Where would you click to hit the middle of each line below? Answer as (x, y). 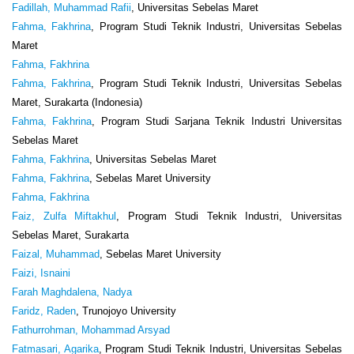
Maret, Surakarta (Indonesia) (77, 102)
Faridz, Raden (44, 311)
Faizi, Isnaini (41, 273)
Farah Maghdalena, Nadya (72, 292)
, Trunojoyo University (126, 311)
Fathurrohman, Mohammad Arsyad (91, 330)
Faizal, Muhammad (56, 254)
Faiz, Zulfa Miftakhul (64, 216)
